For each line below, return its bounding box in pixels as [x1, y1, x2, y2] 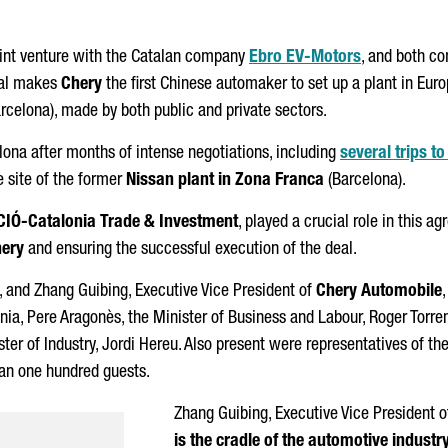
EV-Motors [282, 49, 361, 67]
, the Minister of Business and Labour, [121, 310, 369, 328]
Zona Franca [235, 172, 324, 190]
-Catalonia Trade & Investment [21, 214, 238, 232]
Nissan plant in [126, 172, 235, 190]
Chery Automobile [316, 283, 442, 301]
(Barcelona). [324, 172, 406, 190]
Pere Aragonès [27, 310, 121, 328]
